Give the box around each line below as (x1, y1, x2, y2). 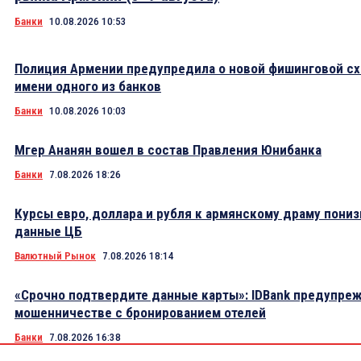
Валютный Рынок (15, 250, 96, 263)
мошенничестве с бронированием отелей (15, 305, 266, 322)
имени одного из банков (15, 78, 161, 95)
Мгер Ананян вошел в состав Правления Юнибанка (15, 142, 322, 159)
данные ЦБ (15, 223, 82, 240)
